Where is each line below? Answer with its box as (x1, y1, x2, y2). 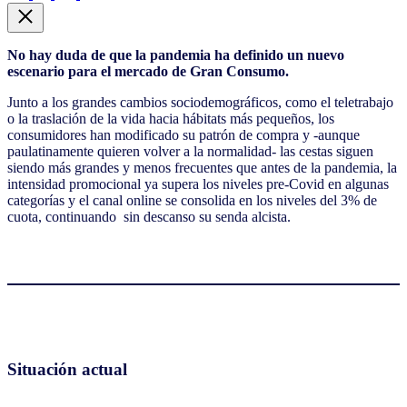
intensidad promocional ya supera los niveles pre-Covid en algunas (7, 175, 389, 192)
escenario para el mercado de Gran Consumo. (7, 63, 289, 79)
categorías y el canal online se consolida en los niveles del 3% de (7, 192, 377, 208)
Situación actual (7, 360, 127, 380)
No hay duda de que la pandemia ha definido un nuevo (7, 46, 344, 63)
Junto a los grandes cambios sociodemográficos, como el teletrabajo (7, 94, 393, 110)
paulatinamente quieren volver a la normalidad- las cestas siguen (7, 143, 373, 159)
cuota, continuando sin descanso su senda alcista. (7, 208, 291, 224)
